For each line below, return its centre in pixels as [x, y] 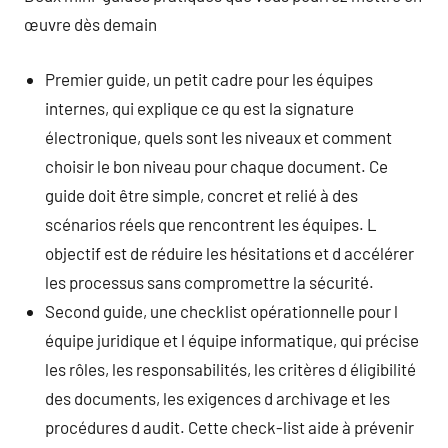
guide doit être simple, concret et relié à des [202, 194]
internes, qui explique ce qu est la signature [200, 107]
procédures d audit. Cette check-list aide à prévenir [230, 426]
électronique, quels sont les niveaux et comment [219, 136]
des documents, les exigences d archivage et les [218, 397]
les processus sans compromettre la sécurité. [210, 281]
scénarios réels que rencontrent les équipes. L [211, 223]
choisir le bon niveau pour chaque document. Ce [217, 165]
